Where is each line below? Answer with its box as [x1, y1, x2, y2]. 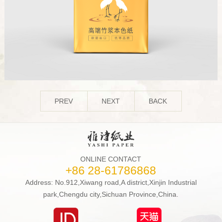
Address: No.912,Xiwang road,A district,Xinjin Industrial [25, 178, 197, 187]
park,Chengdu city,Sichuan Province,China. [43, 190, 179, 199]
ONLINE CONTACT [80, 155, 142, 164]
